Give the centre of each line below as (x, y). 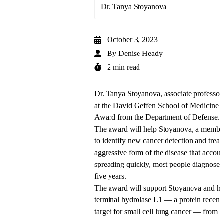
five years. (110, 176)
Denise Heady (140, 54)
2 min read (124, 67)
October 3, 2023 (132, 40)
